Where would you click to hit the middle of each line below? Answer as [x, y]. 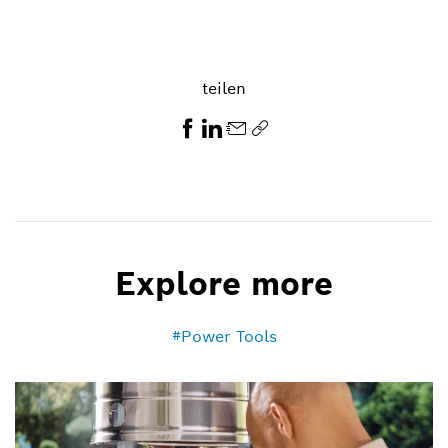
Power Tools [228, 336]
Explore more [224, 283]
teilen [224, 88]
